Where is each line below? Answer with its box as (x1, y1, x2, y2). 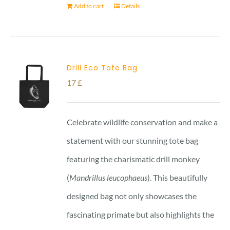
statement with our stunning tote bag (67, 135, 199, 145)
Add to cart (74, 2, 104, 10)
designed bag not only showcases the (67, 190, 197, 201)
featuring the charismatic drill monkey (67, 154, 200, 164)
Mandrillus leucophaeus (69, 172, 148, 182)
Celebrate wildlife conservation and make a (67, 117, 218, 127)
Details (121, 2, 140, 10)
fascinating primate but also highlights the (67, 209, 215, 219)
